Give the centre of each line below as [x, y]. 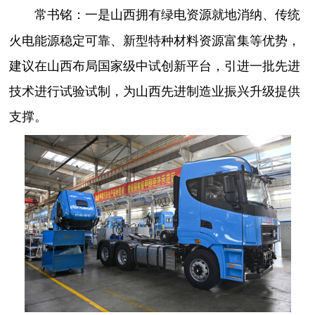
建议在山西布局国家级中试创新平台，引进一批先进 [155, 64]
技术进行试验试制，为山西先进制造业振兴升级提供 [155, 90]
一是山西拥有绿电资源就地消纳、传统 [193, 13]
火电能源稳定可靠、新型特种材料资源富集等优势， [155, 39]
